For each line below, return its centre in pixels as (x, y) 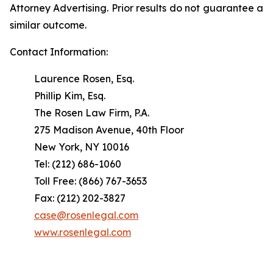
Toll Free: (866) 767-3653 (90, 181)
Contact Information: (59, 52)
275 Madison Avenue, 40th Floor (109, 130)
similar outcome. (48, 25)
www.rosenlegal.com (83, 232)
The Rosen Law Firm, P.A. (92, 113)
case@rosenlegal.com (86, 215)
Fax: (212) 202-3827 (80, 198)
